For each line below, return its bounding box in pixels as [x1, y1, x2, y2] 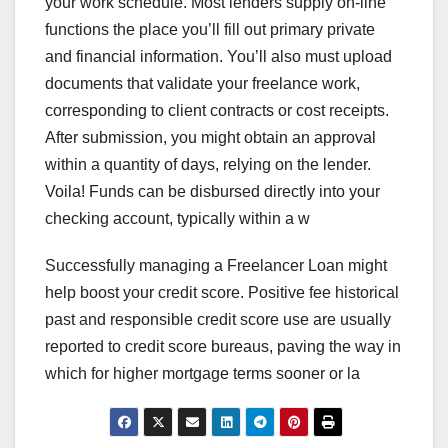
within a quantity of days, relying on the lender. [45, 156, 371, 174]
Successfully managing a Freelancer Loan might [45, 257, 387, 275]
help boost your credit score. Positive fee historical [45, 284, 399, 302]
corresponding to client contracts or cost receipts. [45, 102, 389, 120]
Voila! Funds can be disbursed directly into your [45, 183, 380, 201]
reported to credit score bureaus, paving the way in [45, 338, 401, 356]
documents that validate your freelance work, [45, 75, 360, 93]
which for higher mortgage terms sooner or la [45, 365, 360, 383]
